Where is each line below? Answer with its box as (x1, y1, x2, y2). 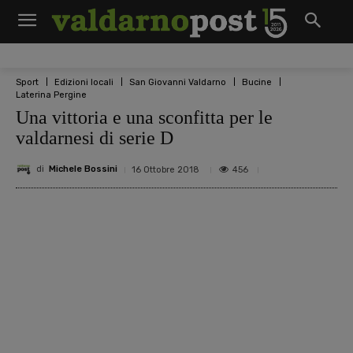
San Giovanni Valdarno (129, 76, 226, 87)
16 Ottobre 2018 (132, 164, 199, 175)
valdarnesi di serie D (16, 127, 173, 148)
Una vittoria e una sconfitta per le (16, 106, 273, 128)
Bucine (242, 76, 272, 87)
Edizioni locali (54, 76, 113, 87)
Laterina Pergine (16, 89, 87, 100)
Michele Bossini (49, 164, 117, 175)
